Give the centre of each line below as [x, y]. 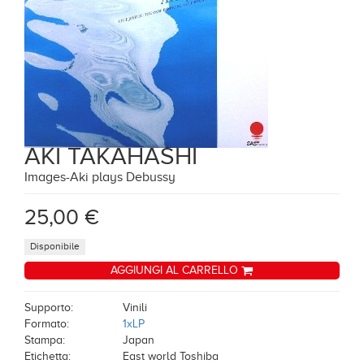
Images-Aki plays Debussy [100, 177]
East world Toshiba [171, 356]
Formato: [47, 324]
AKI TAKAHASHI [111, 156]
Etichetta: [48, 356]
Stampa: [45, 340]
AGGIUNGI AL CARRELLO [176, 270]
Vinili [135, 308]
